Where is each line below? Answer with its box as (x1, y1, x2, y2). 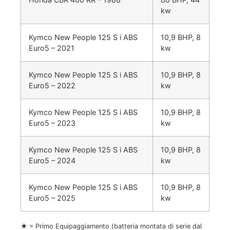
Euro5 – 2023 (29, 119, 75, 128)
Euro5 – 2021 (29, 44, 74, 53)
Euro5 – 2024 (29, 156, 75, 165)
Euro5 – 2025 (29, 194, 75, 203)
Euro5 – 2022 (29, 81, 75, 90)
